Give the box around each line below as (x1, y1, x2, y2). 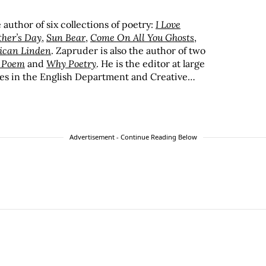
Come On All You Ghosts (90, 31, 194, 44)
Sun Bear (46, 31, 85, 44)
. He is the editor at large (96, 58, 205, 70)
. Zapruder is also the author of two (51, 45, 205, 57)
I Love (156, 18, 180, 31)
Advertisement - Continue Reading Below (69, 132, 197, 142)
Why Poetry (46, 58, 96, 70)
